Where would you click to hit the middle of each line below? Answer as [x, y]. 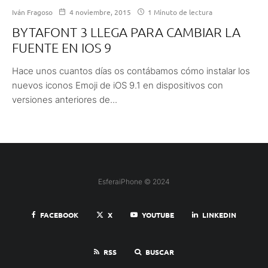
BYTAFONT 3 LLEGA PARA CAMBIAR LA [126, 31]
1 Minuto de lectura [179, 12]
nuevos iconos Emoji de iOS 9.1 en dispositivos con [118, 85]
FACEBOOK [59, 214]
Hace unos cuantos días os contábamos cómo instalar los [131, 71]
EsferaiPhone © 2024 [134, 181]
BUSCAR [160, 252]
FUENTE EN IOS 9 [62, 47]
